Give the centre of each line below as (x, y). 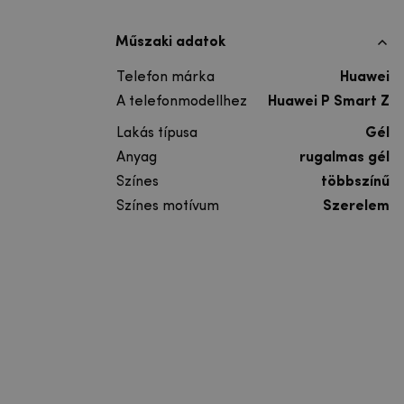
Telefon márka (165, 77)
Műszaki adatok (170, 42)
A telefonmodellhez (182, 101)
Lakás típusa (157, 133)
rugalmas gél (344, 157)
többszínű (355, 182)
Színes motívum (168, 206)
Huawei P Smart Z (329, 101)
